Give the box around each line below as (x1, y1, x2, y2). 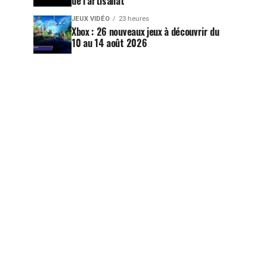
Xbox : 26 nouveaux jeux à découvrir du (72, 24, 219, 39)
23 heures (119, 15, 149, 23)
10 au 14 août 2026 (72, 36, 147, 50)
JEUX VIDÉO (72, 15, 110, 23)
